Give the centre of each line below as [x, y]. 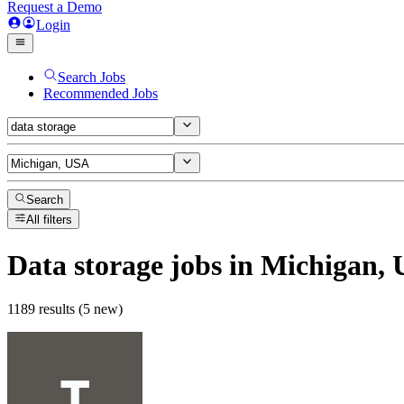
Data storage [85, 265]
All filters [50, 220]
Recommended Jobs [101, 93]
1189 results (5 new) [65, 309]
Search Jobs [92, 77]
